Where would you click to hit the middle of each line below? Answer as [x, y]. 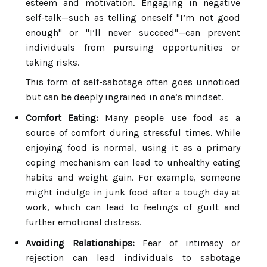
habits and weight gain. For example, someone [133, 177]
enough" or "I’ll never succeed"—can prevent [133, 32]
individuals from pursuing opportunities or [133, 47]
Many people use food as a [170, 118]
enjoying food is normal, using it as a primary [133, 148]
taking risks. [52, 62]
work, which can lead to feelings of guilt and [133, 207]
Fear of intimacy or [187, 243]
